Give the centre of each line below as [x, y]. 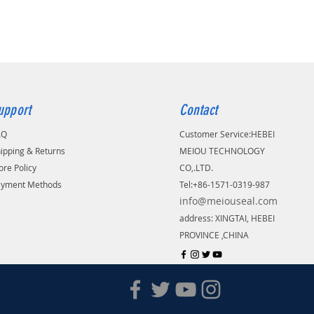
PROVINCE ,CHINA [214, 234]
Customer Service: [215, 134]
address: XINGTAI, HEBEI [227, 218]
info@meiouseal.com [228, 200]
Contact [198, 109]
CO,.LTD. [196, 167]
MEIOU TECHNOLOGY [222, 150]
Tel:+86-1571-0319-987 [224, 184]
